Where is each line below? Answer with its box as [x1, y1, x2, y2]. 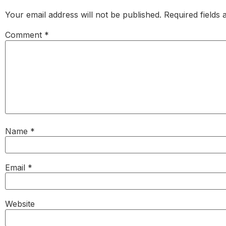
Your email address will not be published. [5, 10, 161, 20]
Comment [5, 30, 44, 40]
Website [5, 199, 35, 209]
